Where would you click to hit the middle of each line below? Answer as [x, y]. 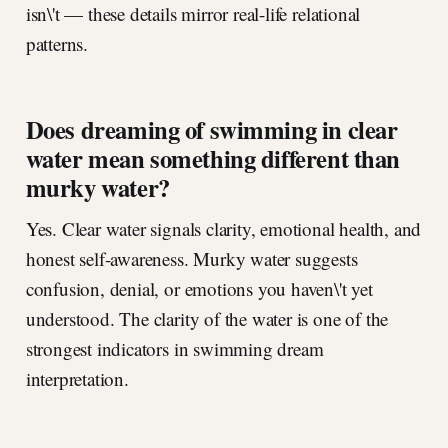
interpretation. [77, 379]
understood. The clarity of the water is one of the [207, 319]
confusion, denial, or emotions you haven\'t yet [199, 289]
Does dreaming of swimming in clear [211, 129]
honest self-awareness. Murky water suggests [191, 259]
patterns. [56, 44]
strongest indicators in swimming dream [174, 349]
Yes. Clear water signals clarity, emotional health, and [223, 229]
